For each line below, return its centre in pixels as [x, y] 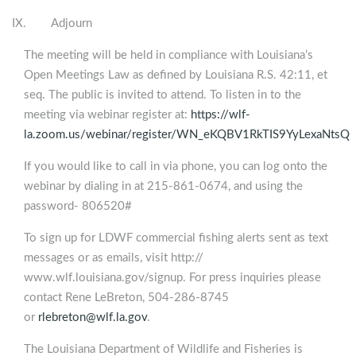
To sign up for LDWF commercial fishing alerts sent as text [176, 238]
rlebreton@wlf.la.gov [93, 318]
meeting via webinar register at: [107, 115]
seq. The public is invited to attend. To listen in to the [163, 95]
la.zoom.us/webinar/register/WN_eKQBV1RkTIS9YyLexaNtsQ [187, 135]
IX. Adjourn [52, 24]
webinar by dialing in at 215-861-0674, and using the [163, 187]
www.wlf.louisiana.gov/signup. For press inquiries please [172, 278]
